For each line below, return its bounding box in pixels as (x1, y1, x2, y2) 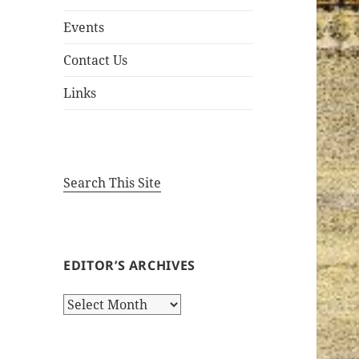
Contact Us (63, 51, 128, 70)
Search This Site (63, 174, 162, 192)
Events (63, 18, 105, 37)
